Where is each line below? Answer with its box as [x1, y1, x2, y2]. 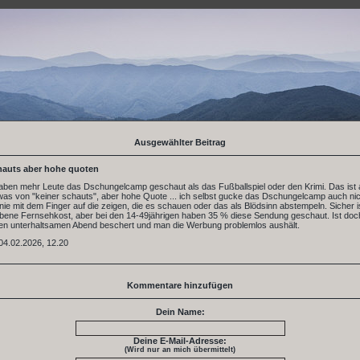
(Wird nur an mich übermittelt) [125, 346, 235, 354]
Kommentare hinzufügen [127, 280, 233, 290]
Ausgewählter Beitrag [134, 137, 226, 147]
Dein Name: [155, 307, 205, 317]
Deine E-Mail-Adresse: [133, 336, 227, 346]
